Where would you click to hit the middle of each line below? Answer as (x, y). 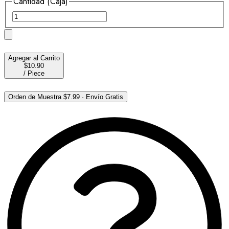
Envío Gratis (105, 97)
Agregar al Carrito (34, 58)
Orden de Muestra (35, 97)
